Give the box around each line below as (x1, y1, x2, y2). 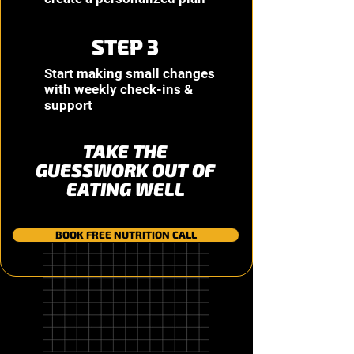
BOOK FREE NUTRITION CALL (55, 228, 197, 241)
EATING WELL (66, 178, 185, 200)
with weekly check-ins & (44, 81, 193, 97)
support (44, 97, 92, 113)
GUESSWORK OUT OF (36, 159, 215, 181)
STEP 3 (91, 34, 159, 58)
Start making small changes (44, 66, 215, 81)
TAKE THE (83, 140, 168, 162)
